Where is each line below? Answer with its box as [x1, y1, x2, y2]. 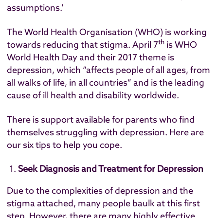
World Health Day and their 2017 [7, 52, 139, 63]
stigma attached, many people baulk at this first [7, 197, 200, 209]
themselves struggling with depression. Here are [7, 126, 204, 138]
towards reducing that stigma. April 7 [7, 39, 158, 51]
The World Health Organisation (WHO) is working [7, 26, 207, 38]
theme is [139, 52, 174, 63]
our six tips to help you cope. [7, 139, 122, 150]
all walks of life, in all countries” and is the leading [7, 77, 204, 89]
